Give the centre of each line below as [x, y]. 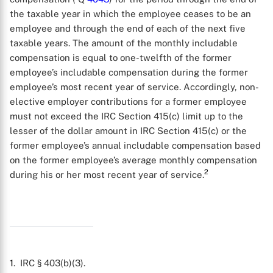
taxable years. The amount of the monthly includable [124, 43]
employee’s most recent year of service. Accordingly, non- [134, 87]
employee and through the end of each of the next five [128, 28]
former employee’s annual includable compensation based [135, 145]
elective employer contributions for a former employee [128, 101]
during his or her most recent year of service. [107, 175]
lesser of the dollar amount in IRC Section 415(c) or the [128, 131]
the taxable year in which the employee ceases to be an [130, 14]
